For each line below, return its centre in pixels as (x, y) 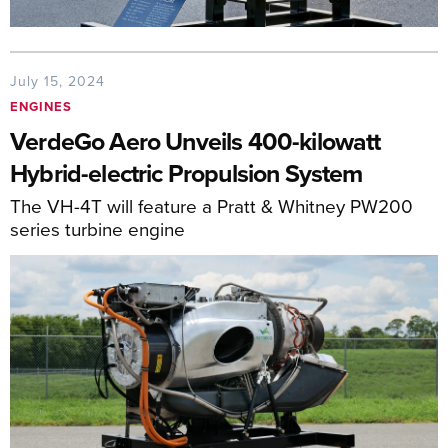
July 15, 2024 (57, 81)
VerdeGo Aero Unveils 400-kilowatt (195, 141)
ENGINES (41, 107)
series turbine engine (97, 229)
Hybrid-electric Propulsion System (186, 173)
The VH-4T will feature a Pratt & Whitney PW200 (211, 206)
